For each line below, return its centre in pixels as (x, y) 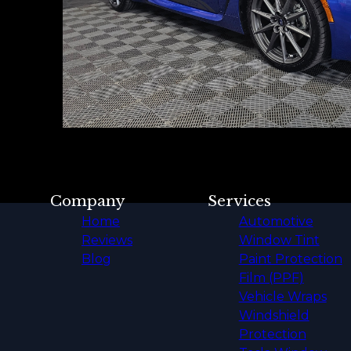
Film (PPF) (271, 277)
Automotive (276, 221)
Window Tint (279, 240)
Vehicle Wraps (282, 296)
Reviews (107, 240)
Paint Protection (290, 259)
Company (88, 201)
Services (239, 201)
